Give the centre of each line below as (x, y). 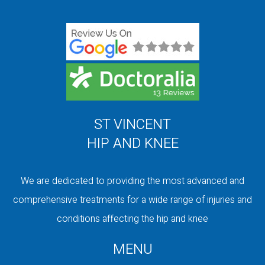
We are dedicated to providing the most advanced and (132, 181)
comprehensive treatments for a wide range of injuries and (132, 200)
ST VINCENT (132, 124)
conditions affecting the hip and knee (132, 219)
